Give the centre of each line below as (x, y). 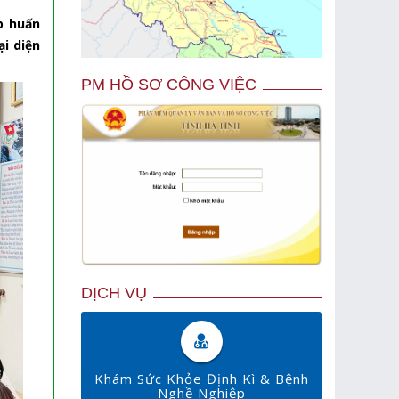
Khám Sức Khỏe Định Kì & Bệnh (201, 379)
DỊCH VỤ (114, 293)
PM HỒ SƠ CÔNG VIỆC (169, 85)
